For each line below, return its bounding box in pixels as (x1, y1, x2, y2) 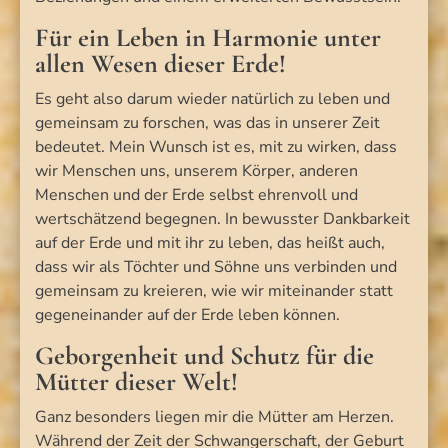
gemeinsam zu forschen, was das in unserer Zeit (35, 111, 380, 134)
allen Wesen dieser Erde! (35, 47, 286, 79)
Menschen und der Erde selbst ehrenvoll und (35, 183, 358, 206)
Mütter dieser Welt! (35, 365, 238, 397)
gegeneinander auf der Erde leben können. (35, 303, 340, 326)
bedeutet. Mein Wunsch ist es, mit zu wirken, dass (35, 135, 397, 158)
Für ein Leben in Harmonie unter (35, 21, 381, 53)
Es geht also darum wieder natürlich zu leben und (35, 87, 390, 110)
